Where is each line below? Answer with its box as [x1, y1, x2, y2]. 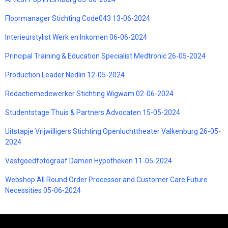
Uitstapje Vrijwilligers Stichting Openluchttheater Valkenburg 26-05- [5, 127, 221, 135]
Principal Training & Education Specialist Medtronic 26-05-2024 [5, 51, 206, 60]
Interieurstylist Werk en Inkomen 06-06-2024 [5, 33, 147, 41]
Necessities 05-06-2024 [5, 186, 81, 194]
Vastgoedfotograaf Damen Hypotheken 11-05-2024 [5, 156, 172, 165]
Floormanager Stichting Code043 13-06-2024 [5, 14, 150, 22]
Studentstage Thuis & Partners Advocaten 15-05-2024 [5, 108, 180, 117]
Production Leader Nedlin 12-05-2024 [5, 70, 125, 79]
